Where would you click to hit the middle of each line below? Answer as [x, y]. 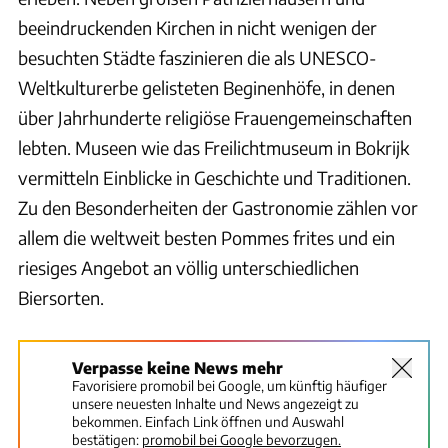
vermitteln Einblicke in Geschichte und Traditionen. [214, 178]
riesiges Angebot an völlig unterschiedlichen [188, 268]
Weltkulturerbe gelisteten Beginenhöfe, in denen [206, 88]
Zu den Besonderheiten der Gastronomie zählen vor [218, 208]
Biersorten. [61, 298]
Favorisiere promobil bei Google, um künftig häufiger [229, 386]
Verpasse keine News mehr [177, 368]
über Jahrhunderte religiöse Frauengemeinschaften [215, 118]
